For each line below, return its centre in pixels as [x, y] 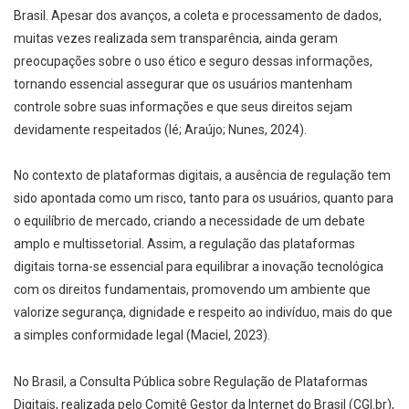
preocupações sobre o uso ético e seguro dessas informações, [193, 61]
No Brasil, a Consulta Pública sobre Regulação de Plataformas [191, 382]
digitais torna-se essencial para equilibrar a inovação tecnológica [199, 267]
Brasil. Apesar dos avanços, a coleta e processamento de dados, [198, 15]
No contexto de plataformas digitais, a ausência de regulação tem [202, 176]
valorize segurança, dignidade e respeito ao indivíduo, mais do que [203, 313]
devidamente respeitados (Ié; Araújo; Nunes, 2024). [160, 129]
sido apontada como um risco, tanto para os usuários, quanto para [204, 199]
